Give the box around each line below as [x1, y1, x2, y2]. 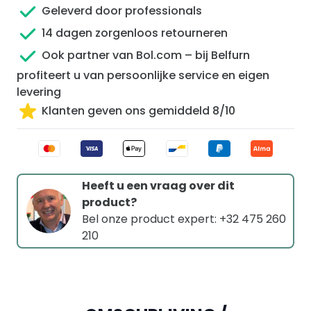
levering [17, 83, 61, 100]
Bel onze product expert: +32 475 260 [82, 210, 286, 227]
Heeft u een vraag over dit [82, 177, 235, 194]
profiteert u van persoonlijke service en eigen [17, 67, 269, 83]
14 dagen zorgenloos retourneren [39, 25, 228, 42]
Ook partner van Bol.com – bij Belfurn [39, 47, 250, 64]
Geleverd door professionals [39, 3, 202, 19]
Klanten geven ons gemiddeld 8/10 [39, 103, 235, 119]
